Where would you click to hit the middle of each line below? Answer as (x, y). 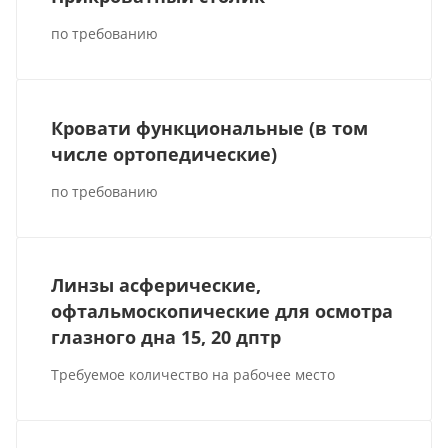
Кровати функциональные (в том (210, 127)
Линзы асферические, (156, 284)
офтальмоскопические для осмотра (222, 310)
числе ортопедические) (164, 153)
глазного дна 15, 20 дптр (166, 336)
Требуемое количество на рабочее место (193, 374)
